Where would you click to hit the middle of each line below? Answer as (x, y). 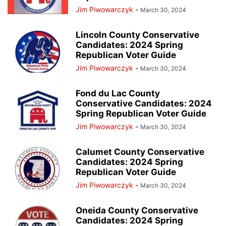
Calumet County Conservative (140, 152)
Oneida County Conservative (137, 210)
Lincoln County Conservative (137, 35)
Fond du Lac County (118, 93)
